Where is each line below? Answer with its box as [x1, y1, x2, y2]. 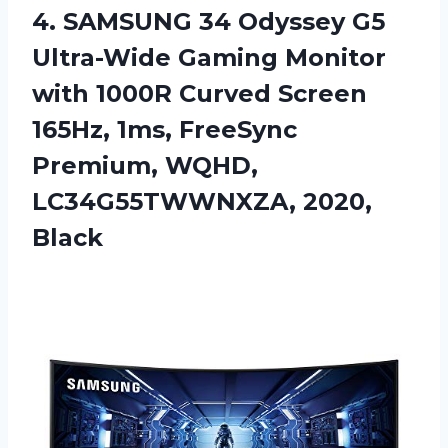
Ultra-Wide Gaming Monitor [32, 43, 386, 73]
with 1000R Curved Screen [32, 79, 367, 109]
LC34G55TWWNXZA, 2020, [32, 187, 372, 217]
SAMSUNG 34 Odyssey [63, 7, 345, 37]
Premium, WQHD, [32, 151, 258, 181]
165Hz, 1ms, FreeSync [32, 115, 297, 145]
